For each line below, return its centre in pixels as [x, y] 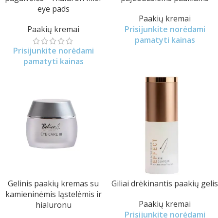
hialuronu [53, 205]
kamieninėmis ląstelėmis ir [53, 194]
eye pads [53, 9]
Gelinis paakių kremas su [53, 183]
